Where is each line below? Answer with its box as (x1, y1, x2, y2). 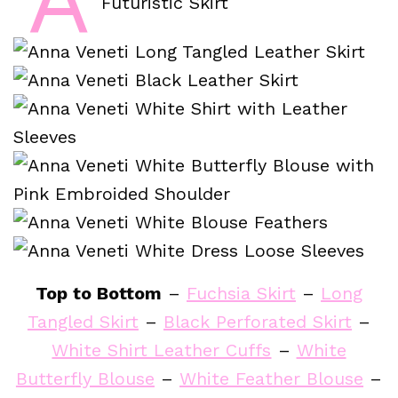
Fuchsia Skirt (187, 283, 297, 305)
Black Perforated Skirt (163, 311, 353, 333)
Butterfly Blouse (15, 368, 155, 390)
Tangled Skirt (27, 311, 139, 333)
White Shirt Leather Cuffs (52, 339, 272, 362)
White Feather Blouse (179, 368, 364, 390)
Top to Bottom (35, 283, 162, 305)
